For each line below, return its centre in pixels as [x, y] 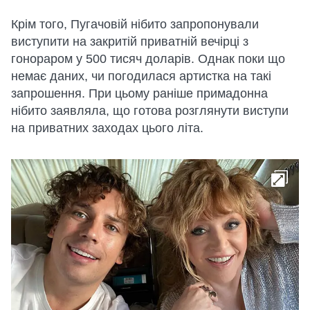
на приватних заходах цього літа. [107, 128]
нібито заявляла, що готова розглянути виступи [150, 110]
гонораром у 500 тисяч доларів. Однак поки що [148, 58]
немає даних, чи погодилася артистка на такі [141, 76]
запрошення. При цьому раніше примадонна [139, 93]
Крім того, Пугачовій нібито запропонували [135, 24]
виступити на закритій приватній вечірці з [130, 41]
